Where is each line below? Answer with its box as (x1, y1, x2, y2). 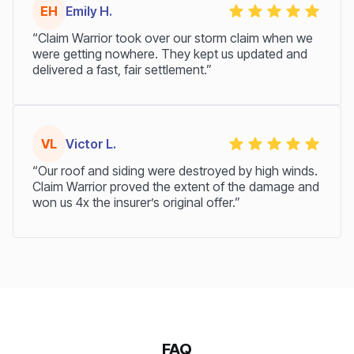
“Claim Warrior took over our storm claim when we (32, 29, 313, 46)
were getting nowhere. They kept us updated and (32, 45, 307, 62)
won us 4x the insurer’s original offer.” (32, 194, 240, 210)
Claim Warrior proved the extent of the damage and (32, 178, 319, 194)
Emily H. (66, 2, 113, 19)
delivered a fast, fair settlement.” (32, 61, 212, 77)
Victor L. (66, 135, 117, 152)
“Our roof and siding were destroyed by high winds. (32, 162, 318, 179)
